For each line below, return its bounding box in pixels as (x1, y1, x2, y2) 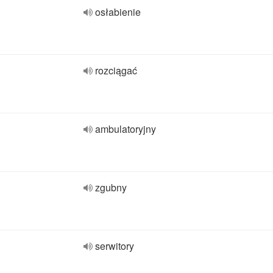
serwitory (95, 239, 134, 253)
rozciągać (95, 63, 137, 77)
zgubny (95, 180, 127, 194)
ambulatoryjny (95, 122, 156, 136)
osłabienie (95, 5, 141, 19)
